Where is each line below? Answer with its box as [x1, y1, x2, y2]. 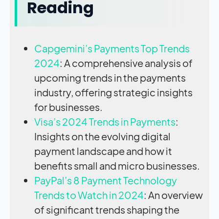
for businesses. [34, 100, 103, 113]
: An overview [144, 188, 203, 201]
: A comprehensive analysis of [60, 56, 193, 69]
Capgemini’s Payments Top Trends [34, 42, 190, 54]
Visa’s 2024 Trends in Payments [34, 115, 175, 128]
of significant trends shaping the [34, 203, 179, 216]
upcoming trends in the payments [34, 71, 186, 84]
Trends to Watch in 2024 [34, 188, 144, 201]
